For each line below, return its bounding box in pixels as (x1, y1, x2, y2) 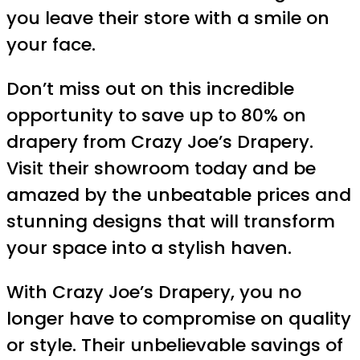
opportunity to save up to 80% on (6, 103, 306, 129)
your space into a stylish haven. (6, 235, 292, 261)
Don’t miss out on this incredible (6, 76, 294, 102)
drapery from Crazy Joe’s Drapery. (6, 129, 313, 155)
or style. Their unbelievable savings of (6, 333, 343, 358)
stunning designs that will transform (6, 209, 335, 235)
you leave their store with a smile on (6, 6, 329, 31)
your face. (6, 32, 96, 58)
